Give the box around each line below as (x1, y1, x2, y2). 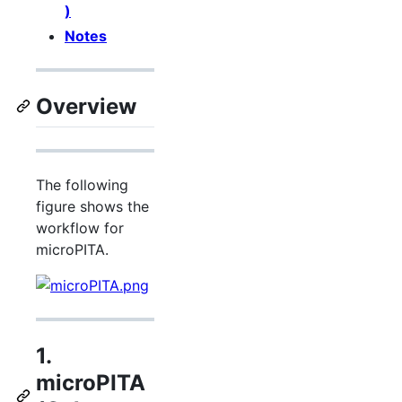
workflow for (36, 219, 124, 238)
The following (36, 176, 128, 195)
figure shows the (36, 197, 149, 216)
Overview (36, 93, 136, 120)
